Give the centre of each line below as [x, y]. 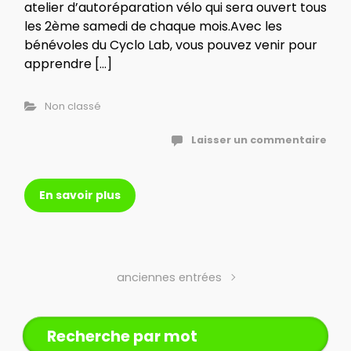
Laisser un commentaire [259, 139]
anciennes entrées [170, 277]
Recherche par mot [122, 336]
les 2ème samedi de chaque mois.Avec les [153, 26]
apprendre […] [68, 63]
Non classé [72, 106]
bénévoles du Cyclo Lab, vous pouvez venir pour [171, 45]
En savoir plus [80, 195]
